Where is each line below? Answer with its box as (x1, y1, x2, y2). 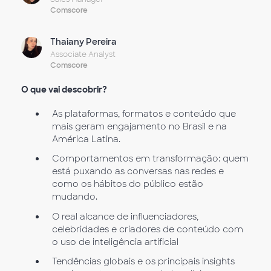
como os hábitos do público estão (51, 178, 203, 190)
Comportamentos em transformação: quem (51, 153, 249, 165)
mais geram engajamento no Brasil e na (51, 121, 227, 132)
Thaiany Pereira (50, 36, 117, 48)
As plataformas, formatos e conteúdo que (51, 108, 236, 120)
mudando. (51, 191, 97, 203)
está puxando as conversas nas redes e (51, 166, 224, 177)
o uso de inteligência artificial (51, 236, 178, 247)
